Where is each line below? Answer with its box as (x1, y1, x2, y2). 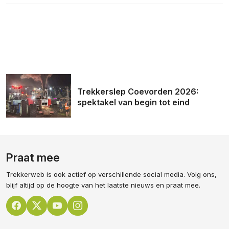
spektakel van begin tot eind (77, 97, 190, 108)
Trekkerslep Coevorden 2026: (77, 86, 198, 97)
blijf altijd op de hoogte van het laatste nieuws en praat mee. (6, 180, 200, 189)
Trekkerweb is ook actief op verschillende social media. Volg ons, (6, 170, 217, 178)
